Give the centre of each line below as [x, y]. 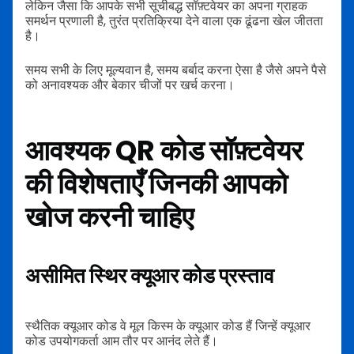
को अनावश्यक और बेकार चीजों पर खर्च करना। [130, 85]
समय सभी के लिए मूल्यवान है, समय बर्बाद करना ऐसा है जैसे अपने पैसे [176, 70]
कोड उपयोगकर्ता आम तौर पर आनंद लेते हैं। [122, 341]
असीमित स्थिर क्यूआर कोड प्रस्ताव [150, 276]
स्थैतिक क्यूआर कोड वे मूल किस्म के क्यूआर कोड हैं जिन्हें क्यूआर [168, 326]
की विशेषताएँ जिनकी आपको [156, 183]
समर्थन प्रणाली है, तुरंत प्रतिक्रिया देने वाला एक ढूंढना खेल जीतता [174, 21]
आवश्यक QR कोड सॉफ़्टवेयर [164, 150]
